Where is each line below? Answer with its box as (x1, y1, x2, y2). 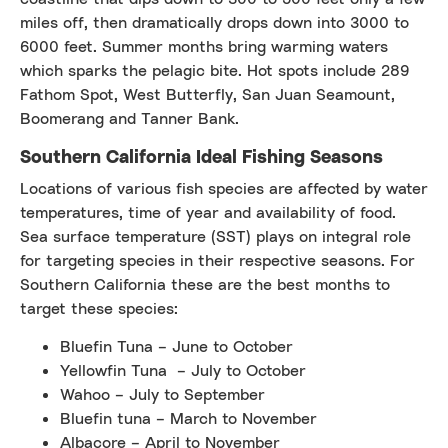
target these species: (20, 298, 178, 319)
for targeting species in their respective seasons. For (20, 250, 415, 271)
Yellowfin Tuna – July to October (60, 360, 306, 381)
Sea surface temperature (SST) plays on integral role (20, 226, 411, 247)
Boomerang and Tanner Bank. (20, 108, 239, 129)
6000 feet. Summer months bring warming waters (20, 36, 388, 57)
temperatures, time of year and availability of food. (20, 202, 396, 223)
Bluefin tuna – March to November (60, 408, 317, 429)
